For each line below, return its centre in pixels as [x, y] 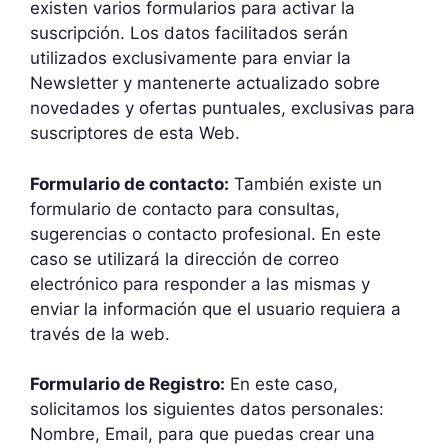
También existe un [305, 183]
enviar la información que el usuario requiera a [215, 308]
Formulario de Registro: [127, 384]
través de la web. [100, 333]
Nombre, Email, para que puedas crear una [202, 434]
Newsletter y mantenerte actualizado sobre [205, 83]
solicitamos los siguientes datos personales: [207, 409]
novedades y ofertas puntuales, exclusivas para [222, 108]
